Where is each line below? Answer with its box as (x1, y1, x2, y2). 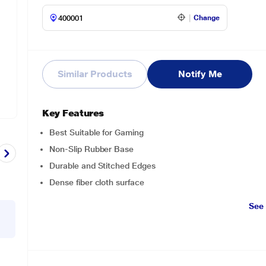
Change (194, 14, 220, 22)
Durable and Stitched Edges (49, 161, 156, 170)
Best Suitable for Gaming (49, 128, 144, 137)
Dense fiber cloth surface (49, 178, 144, 187)
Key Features (42, 107, 104, 119)
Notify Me (178, 68, 222, 80)
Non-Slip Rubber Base (49, 144, 134, 154)
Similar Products (58, 68, 132, 80)
